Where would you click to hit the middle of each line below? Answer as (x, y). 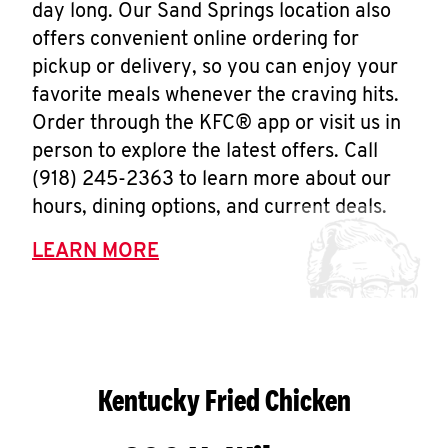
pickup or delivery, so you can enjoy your (215, 68)
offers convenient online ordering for (195, 40)
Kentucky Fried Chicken (224, 400)
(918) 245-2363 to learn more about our (211, 180)
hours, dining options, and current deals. (209, 208)
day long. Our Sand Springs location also (211, 12)
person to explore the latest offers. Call (205, 152)
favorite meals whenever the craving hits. (215, 96)
